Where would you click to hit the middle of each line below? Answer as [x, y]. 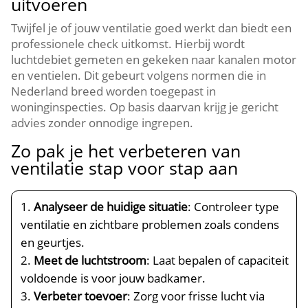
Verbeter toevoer [81, 296]
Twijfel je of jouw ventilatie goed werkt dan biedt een [152, 28]
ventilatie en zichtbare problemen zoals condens [150, 224]
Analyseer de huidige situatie [111, 207]
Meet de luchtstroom [90, 260]
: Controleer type [234, 207]
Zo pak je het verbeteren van [126, 151]
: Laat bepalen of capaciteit [218, 260]
